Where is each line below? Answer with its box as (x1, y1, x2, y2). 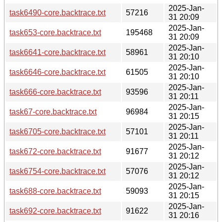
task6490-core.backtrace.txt (9, 8, 106, 17)
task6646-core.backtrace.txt (9, 67, 106, 76)
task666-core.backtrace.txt (9, 87, 101, 96)
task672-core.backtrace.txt (9, 147, 101, 156)
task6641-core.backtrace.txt (9, 48, 106, 56)
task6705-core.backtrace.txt (9, 127, 106, 136)
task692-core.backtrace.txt (9, 206, 101, 215)
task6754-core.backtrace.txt (9, 166, 106, 175)
